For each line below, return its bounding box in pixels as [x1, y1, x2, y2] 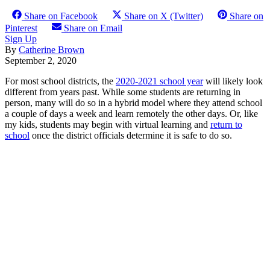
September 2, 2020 [5, 55, 77, 66]
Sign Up [5, 33, 37, 44]
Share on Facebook [24, 10, 98, 21]
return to [210, 119, 242, 130]
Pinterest [5, 22, 37, 33]
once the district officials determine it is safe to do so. [30, 130, 232, 140]
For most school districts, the [5, 75, 116, 86]
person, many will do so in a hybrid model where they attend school [5, 97, 262, 108]
